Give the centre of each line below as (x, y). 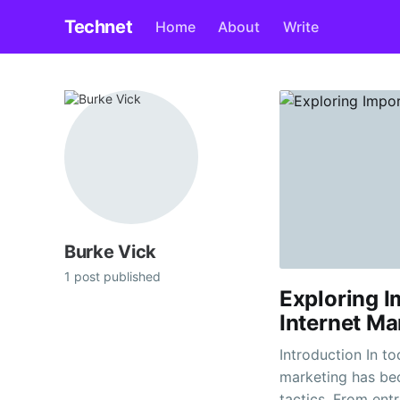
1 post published (112, 277)
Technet (99, 27)
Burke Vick (110, 252)
